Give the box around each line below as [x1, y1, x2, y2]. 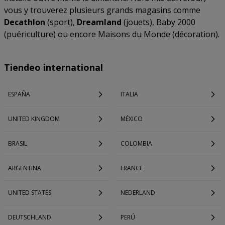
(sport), [45, 17, 77, 28]
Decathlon [4, 17, 45, 28]
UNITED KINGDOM [8, 115, 60, 123]
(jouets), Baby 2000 [122, 17, 195, 28]
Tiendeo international [4, 61, 103, 73]
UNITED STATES [8, 188, 51, 197]
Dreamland [77, 17, 122, 28]
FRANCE [121, 164, 143, 172]
